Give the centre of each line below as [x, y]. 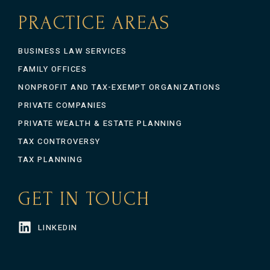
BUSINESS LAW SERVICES [73, 51]
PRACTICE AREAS [94, 23]
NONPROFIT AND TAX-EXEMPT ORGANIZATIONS [119, 87]
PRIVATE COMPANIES [63, 105]
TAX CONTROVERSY [59, 141]
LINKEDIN [58, 228]
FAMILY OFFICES [52, 69]
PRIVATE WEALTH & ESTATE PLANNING [100, 123]
